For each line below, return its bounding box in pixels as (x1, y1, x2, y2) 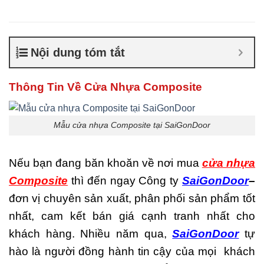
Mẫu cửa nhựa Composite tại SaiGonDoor (54, 120, 210, 130)
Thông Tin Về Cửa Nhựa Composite (9, 80, 202, 93)
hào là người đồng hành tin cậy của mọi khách (9, 245, 255, 258)
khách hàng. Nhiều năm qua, (9, 227, 173, 240)
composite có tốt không (156, 49, 237, 59)
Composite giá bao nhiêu (156, 2, 241, 12)
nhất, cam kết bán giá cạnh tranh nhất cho (9, 210, 255, 223)
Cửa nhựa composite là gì (156, 14, 246, 24)
